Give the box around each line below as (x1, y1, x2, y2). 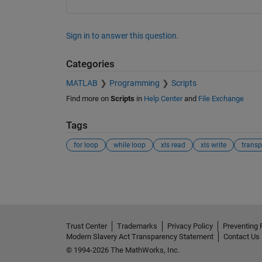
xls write (200, 141, 226, 150)
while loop (113, 141, 146, 150)
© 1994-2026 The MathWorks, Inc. (65, 246, 180, 255)
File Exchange (198, 94, 244, 103)
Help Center (143, 94, 182, 103)
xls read (160, 141, 185, 150)
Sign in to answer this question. (65, 31, 179, 41)
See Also (65, 166, 113, 181)
